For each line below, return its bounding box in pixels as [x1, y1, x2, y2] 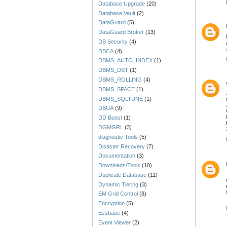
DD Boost [98, 115, 123, 121]
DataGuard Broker [98, 29, 144, 35]
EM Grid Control [98, 191, 138, 197]
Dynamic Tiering [98, 181, 139, 187]
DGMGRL [98, 124, 124, 130]
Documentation [98, 153, 136, 159]
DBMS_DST [98, 67, 129, 73]
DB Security [98, 38, 128, 45]
